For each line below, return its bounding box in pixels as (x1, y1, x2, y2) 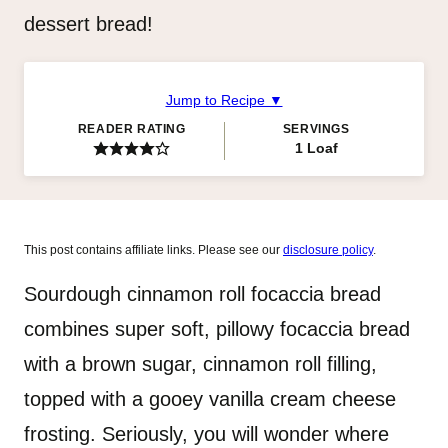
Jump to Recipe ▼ (165, 92, 283, 108)
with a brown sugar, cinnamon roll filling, (24, 353, 377, 375)
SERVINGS (282, 122, 350, 136)
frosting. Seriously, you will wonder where (24, 423, 389, 445)
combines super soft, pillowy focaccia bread (24, 318, 410, 340)
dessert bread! (24, 13, 153, 35)
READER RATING (77, 122, 186, 136)
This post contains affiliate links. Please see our (24, 243, 283, 257)
